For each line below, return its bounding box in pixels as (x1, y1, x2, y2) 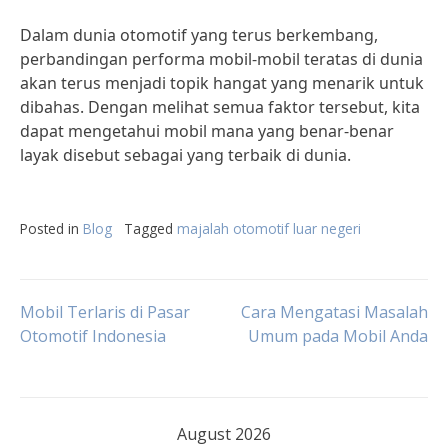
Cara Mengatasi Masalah (241, 301, 428, 323)
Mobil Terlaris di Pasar (20, 301, 190, 323)
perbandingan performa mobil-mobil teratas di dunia (20, 48, 423, 70)
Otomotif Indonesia (20, 325, 166, 347)
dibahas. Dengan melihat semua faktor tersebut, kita (20, 96, 420, 118)
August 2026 (177, 423, 271, 445)
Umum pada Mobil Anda (248, 325, 428, 347)
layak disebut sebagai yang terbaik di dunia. (20, 144, 351, 166)
